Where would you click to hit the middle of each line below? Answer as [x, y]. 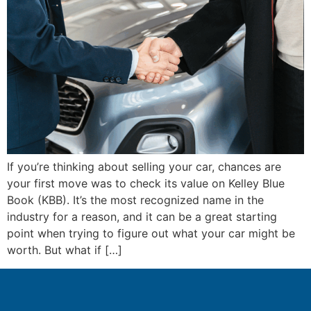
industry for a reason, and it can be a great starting [142, 217]
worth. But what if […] [65, 250]
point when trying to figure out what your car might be [151, 234]
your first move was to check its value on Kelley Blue [146, 184]
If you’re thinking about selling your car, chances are [144, 167]
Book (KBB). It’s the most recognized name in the [135, 200]
